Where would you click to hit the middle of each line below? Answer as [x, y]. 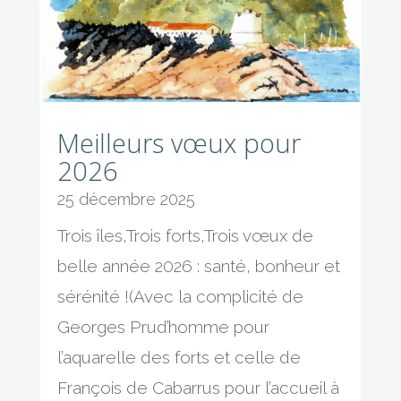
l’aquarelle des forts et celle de [179, 357]
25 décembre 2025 [126, 199]
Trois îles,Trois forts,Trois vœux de [185, 235]
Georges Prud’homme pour [163, 326]
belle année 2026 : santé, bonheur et [198, 265]
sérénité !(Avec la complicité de [180, 296]
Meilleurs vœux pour [179, 142]
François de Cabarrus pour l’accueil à [198, 387]
